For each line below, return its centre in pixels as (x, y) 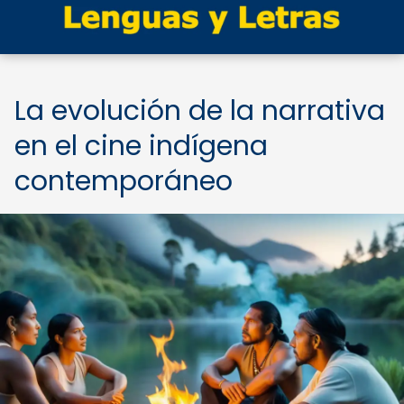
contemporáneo (124, 181)
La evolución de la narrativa (200, 111)
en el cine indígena (141, 146)
